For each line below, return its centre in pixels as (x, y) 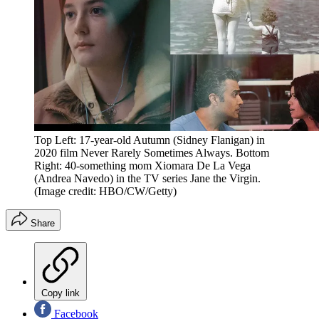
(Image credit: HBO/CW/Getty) (105, 192)
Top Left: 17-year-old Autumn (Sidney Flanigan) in (150, 140)
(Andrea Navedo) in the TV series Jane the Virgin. (147, 179)
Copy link (61, 293)
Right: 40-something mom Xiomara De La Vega (142, 166)
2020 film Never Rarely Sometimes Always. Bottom (152, 153)
